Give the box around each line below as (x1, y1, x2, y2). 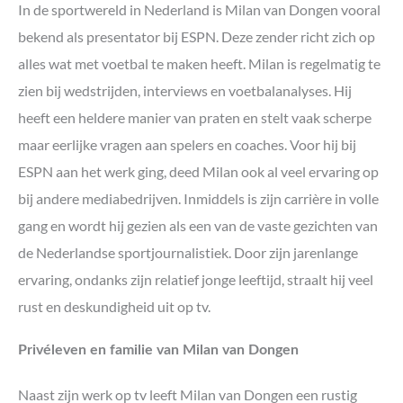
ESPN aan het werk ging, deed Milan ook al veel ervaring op (18, 163, 379, 181)
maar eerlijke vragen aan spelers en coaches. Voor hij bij (18, 136, 356, 154)
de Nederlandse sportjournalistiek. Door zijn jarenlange (18, 244, 358, 262)
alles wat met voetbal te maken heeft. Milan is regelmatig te (18, 55, 381, 73)
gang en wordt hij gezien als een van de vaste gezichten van (18, 217, 378, 235)
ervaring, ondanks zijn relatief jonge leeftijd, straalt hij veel (18, 271, 373, 289)
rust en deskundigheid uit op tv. (18, 298, 210, 316)
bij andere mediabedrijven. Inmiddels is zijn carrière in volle (18, 190, 379, 208)
